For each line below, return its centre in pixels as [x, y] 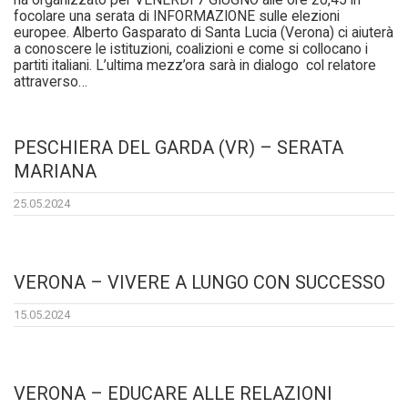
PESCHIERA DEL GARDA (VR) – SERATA [178, 148]
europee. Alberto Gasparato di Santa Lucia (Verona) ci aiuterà [204, 33]
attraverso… [51, 82]
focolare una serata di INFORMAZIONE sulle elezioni [177, 17]
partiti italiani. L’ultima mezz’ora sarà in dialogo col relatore [195, 66]
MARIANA [55, 172]
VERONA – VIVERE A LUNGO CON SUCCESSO [199, 283]
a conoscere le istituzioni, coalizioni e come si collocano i [191, 50]
